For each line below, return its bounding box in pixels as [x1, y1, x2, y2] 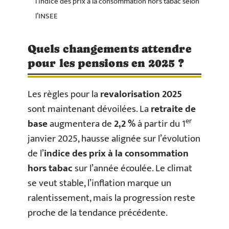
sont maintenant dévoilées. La [28, 101, 151, 117]
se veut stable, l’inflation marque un [28, 175, 171, 191]
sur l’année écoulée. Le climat [73, 161, 192, 176]
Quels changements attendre [28, 42, 192, 55]
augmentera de [48, 116, 114, 132]
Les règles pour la [28, 86, 100, 102]
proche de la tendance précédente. [28, 205, 168, 221]
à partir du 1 [135, 116, 186, 132]
